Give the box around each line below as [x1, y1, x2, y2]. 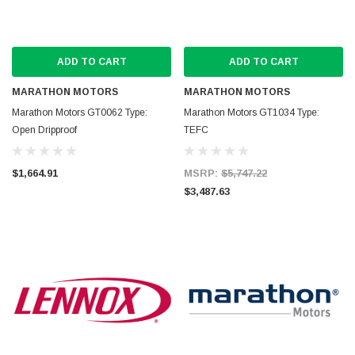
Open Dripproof [12, 124, 77, 136]
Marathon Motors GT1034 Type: [184, 107, 319, 118]
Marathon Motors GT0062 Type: [12, 107, 147, 118]
